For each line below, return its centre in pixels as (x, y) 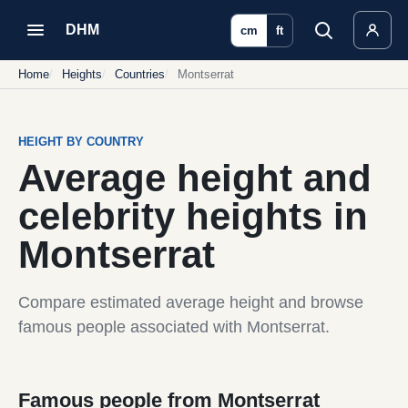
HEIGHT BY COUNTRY (81, 142)
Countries (140, 74)
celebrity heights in (193, 216)
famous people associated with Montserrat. (174, 327)
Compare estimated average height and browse (191, 302)
